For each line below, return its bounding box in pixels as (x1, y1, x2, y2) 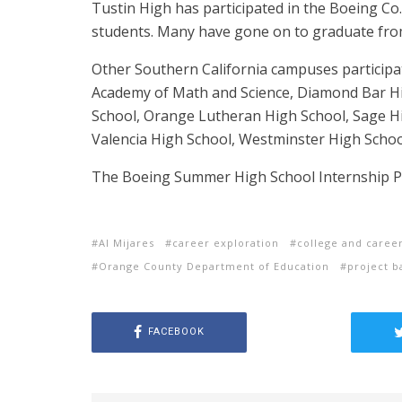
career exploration (172, 235, 279, 249)
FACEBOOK (147, 326, 205, 338)
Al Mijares (99, 235, 154, 249)
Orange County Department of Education (99, 258, 329, 273)
